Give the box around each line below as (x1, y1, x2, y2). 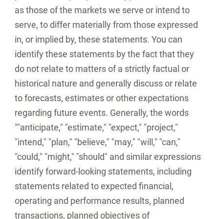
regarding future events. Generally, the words (15, 108, 189, 118)
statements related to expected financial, (15, 181, 174, 191)
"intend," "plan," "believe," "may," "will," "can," (15, 137, 180, 147)
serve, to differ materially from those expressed (15, 20, 198, 30)
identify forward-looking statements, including (15, 166, 192, 176)
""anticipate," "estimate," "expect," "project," (15, 122, 178, 132)
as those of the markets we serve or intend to (15, 5, 190, 15)
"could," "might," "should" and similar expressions (15, 152, 201, 162)
